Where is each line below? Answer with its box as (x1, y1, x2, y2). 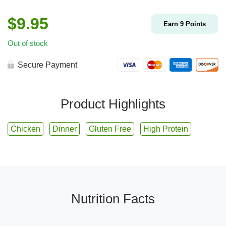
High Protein (143, 124, 188, 133)
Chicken (11, 124, 40, 133)
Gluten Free (89, 124, 131, 133)
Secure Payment (18, 60, 77, 69)
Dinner (52, 124, 77, 133)
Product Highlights (61, 96, 165, 111)
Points (184, 20, 206, 28)
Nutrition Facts (71, 191, 155, 206)
